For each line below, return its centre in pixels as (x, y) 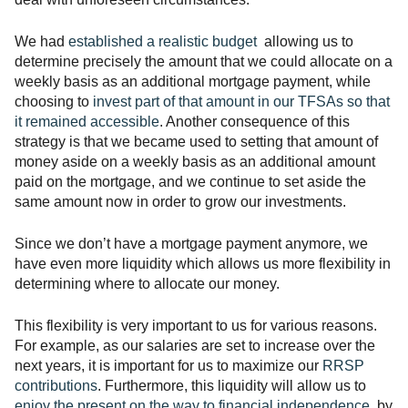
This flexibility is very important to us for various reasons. (196, 326)
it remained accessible (87, 122)
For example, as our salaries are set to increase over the (195, 346)
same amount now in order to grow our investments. (180, 202)
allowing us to (307, 41)
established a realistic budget (164, 41)
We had (41, 41)
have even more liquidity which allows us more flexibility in (203, 264)
